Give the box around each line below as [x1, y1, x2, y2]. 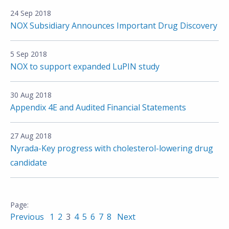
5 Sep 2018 [10, 49, 47, 59]
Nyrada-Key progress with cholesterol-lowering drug [10, 143, 213, 154]
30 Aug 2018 [10, 90, 52, 100]
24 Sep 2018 [10, 8, 51, 18]
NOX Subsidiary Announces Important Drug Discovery [10, 20, 217, 31]
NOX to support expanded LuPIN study [10, 61, 159, 72]
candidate [10, 157, 47, 168]
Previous [10, 211, 46, 222]
